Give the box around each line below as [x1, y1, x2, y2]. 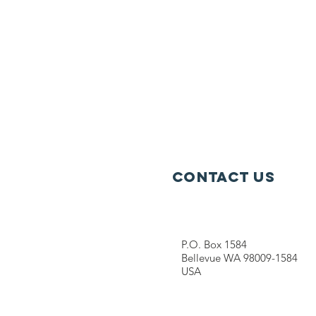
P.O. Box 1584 [181, 238, 247, 251]
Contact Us [172, 168, 275, 186]
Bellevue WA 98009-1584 [181, 251, 298, 265]
